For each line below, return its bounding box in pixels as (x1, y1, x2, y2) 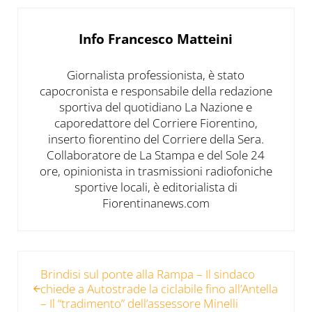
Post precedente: (16, 251, 107, 267)
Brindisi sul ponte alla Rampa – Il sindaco (40, 265, 255, 282)
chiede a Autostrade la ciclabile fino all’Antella (40, 280, 278, 297)
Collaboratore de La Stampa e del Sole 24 (47, 146, 265, 163)
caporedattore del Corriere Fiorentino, (54, 114, 258, 131)
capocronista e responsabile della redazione (39, 82, 272, 99)
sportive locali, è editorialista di (74, 178, 237, 195)
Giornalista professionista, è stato (67, 66, 245, 83)
